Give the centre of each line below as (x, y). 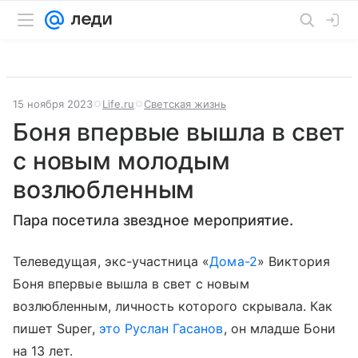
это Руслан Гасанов (161, 328)
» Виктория (294, 261)
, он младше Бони (280, 328)
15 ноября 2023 (53, 104)
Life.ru (118, 104)
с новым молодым (121, 161)
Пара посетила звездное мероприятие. (153, 220)
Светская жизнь (185, 104)
